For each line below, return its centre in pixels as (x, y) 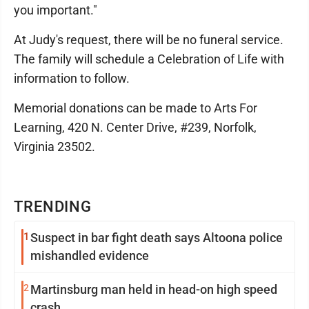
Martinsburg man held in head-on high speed (154, 289)
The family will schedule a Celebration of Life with (149, 59)
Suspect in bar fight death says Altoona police (157, 237)
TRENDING (53, 206)
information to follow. (72, 78)
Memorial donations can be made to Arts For (136, 108)
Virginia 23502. (54, 146)
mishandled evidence (90, 255)
